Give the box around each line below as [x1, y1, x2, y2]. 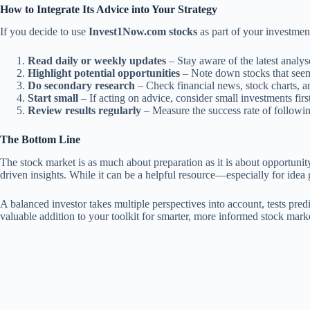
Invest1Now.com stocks [89, 26, 197, 38]
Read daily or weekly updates [28, 55, 166, 67]
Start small [28, 92, 78, 104]
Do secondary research [28, 80, 135, 92]
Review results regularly [28, 104, 141, 117]
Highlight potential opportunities [28, 67, 180, 80]
